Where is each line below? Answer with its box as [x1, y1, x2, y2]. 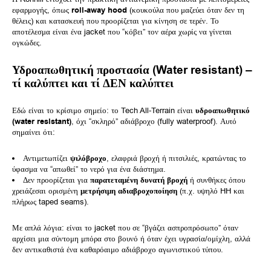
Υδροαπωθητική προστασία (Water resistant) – [12, 62, 252, 78]
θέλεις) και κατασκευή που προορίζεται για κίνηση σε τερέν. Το [12, 15, 219, 26]
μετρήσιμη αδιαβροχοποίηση [80, 185, 177, 197]
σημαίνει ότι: [12, 126, 55, 137]
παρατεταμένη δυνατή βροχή [90, 174, 188, 186]
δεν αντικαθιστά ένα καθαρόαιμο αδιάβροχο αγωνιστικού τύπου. [12, 244, 223, 255]
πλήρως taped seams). [12, 196, 89, 207]
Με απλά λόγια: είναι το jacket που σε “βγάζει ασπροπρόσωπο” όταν [12, 222, 238, 233]
